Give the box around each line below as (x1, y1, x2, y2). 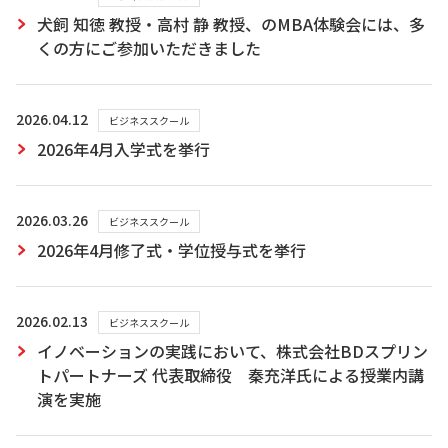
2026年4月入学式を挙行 (37, 137, 210, 161)
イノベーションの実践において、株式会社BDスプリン (37, 339, 428, 363)
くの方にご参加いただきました (37, 36, 261, 60)
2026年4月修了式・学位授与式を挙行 (37, 238, 306, 262)
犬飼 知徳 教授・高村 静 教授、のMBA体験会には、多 (37, 12, 425, 36)
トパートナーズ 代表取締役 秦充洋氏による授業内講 (37, 363, 424, 387)
